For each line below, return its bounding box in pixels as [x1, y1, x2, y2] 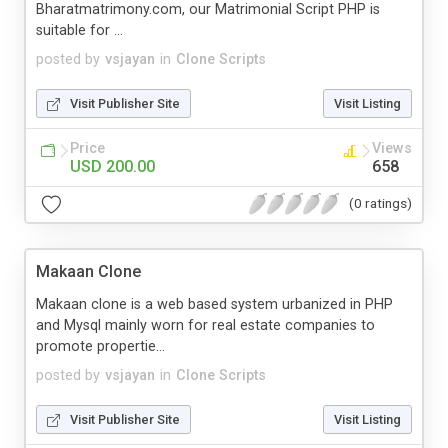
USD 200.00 [70, 156, 155, 176]
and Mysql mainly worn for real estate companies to [36, 316, 375, 334]
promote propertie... [36, 337, 165, 355]
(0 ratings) [349, 195, 412, 212]
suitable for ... [36, 21, 123, 39]
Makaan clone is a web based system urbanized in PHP [36, 295, 393, 313]
